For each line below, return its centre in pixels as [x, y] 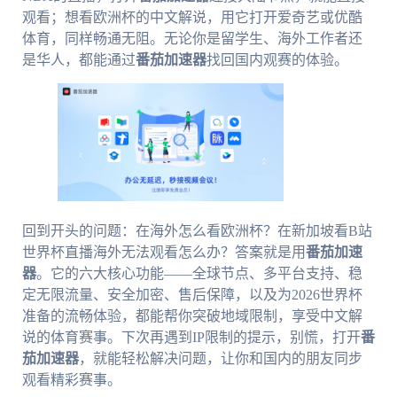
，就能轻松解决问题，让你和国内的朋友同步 [220, 359]
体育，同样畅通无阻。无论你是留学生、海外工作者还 [192, 38]
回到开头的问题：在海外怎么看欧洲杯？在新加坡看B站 [197, 231]
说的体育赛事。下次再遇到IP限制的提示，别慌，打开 [191, 338]
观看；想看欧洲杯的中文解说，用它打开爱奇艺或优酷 [192, 17]
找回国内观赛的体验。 [277, 59]
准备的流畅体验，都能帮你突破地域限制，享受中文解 [192, 316]
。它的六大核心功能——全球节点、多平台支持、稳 [199, 274]
